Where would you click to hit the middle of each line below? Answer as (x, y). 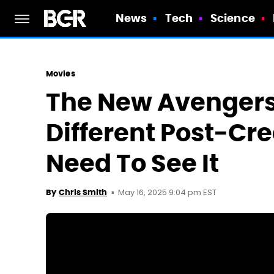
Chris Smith (83, 192)
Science (233, 18)
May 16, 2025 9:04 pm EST (167, 193)
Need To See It (132, 164)
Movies (61, 74)
